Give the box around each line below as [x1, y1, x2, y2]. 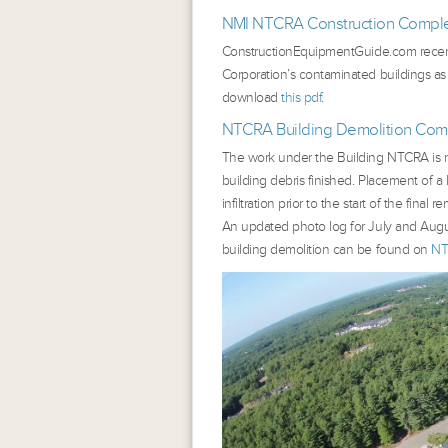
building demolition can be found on [221, 241, 432, 258]
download [221, 89, 282, 106]
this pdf [281, 89, 322, 106]
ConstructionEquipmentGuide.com [221, 43, 417, 60]
